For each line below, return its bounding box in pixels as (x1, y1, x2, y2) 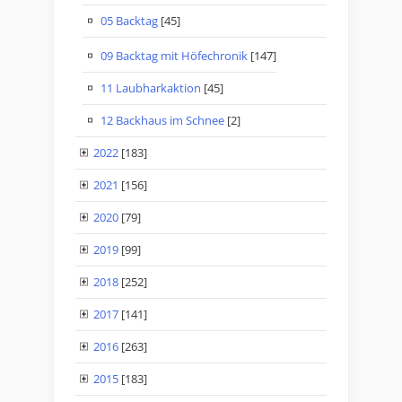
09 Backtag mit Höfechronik (100, 48, 248, 65)
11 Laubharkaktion (100, 80, 201, 97)
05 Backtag (100, 13, 158, 30)
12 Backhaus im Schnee (100, 112, 224, 129)
